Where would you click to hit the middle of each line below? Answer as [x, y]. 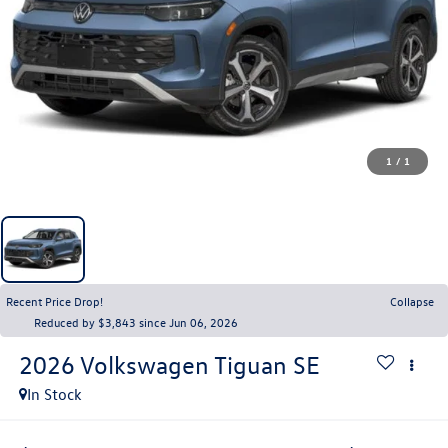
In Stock [54, 393]
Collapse [412, 300]
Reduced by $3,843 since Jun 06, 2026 [136, 321]
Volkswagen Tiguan [183, 364]
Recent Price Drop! [54, 300]
